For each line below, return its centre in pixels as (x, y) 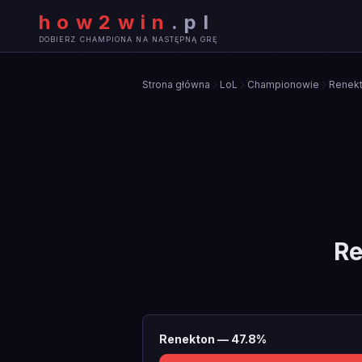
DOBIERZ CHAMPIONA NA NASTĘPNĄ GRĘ (128, 39)
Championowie (283, 84)
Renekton (187, 339)
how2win (105, 22)
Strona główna (176, 84)
